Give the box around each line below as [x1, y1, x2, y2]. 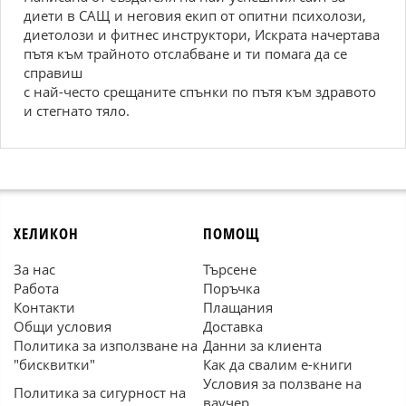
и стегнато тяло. [24, 101, 130, 120]
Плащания [203, 298, 273, 316]
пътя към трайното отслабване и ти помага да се [24, 44, 347, 63]
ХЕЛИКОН [14, 223, 79, 244]
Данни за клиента [203, 336, 322, 354]
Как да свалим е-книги [203, 355, 353, 373]
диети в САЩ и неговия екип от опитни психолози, [24, 6, 366, 24]
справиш [24, 63, 82, 82]
